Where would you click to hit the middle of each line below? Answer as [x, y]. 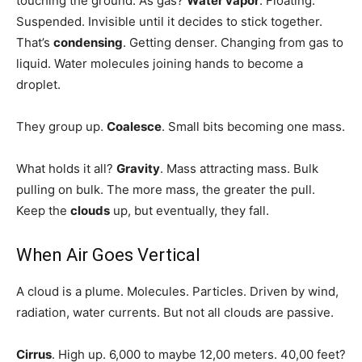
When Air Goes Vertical [108, 255]
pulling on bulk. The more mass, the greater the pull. [166, 190]
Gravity [138, 169]
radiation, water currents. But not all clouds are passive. [175, 313]
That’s [35, 43]
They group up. [61, 127]
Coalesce [134, 127]
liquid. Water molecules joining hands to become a [160, 64]
